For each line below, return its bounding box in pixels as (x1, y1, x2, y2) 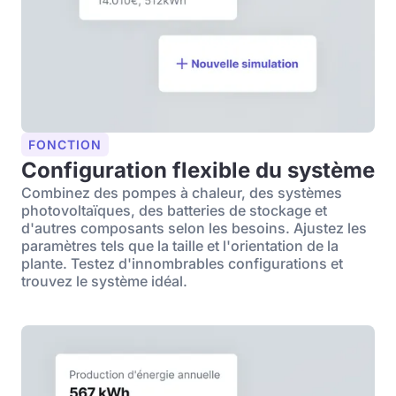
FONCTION (28, 137, 102, 152)
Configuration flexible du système (21, 157, 375, 183)
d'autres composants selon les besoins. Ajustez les (21, 219, 367, 237)
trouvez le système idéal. (21, 272, 187, 290)
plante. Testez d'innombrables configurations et (21, 255, 343, 272)
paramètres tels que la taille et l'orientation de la (21, 237, 339, 255)
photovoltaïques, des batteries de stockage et (21, 202, 327, 219)
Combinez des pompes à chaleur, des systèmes (21, 184, 342, 202)
